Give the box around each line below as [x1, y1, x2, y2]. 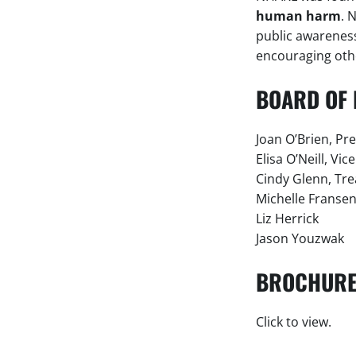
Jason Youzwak [256, 229, 344, 247]
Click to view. [256, 312, 331, 331]
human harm [256, 6, 341, 25]
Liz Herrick [256, 209, 319, 227]
